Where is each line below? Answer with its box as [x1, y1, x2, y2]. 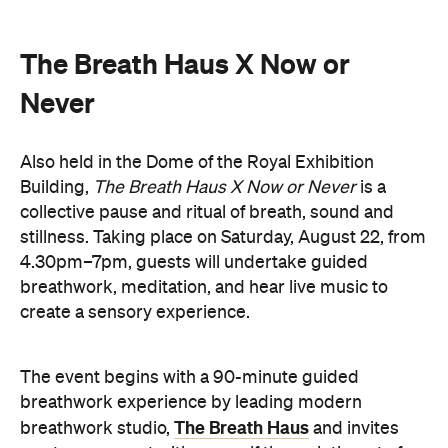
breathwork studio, [20, 419, 174, 438]
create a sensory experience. [20, 303, 250, 322]
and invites [309, 419, 399, 438]
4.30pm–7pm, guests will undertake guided [20, 253, 368, 272]
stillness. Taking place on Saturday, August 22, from [20, 228, 426, 247]
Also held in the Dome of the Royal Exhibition [20, 153, 374, 172]
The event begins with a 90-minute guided [20, 368, 359, 387]
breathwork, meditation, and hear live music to [20, 278, 388, 297]
